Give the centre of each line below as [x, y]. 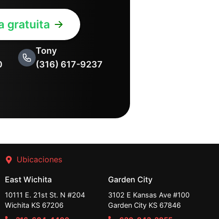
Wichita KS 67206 [34, 205]
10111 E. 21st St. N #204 [45, 195]
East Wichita [28, 179]
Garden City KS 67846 [145, 205]
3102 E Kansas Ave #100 [149, 195]
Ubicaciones [39, 159]
